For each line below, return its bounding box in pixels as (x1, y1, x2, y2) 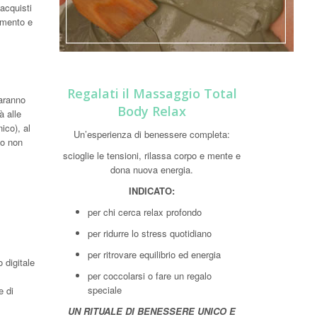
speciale (87, 283, 122, 296)
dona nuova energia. (110, 163, 194, 176)
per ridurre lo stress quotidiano (87, 226, 212, 240)
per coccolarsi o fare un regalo (87, 269, 212, 282)
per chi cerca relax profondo (87, 205, 202, 219)
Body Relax (117, 103, 187, 120)
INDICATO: (129, 184, 175, 197)
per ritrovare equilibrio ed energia (87, 248, 221, 261)
